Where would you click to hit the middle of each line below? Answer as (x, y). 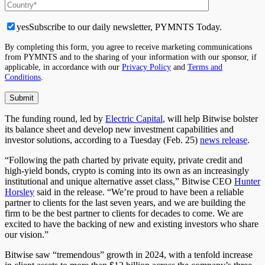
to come (198, 213)
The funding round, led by (55, 118)
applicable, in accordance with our (63, 67)
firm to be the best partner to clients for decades (94, 213)
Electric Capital (134, 118)
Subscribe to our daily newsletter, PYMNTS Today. (125, 27)
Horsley (20, 192)
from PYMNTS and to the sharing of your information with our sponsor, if (131, 56)
